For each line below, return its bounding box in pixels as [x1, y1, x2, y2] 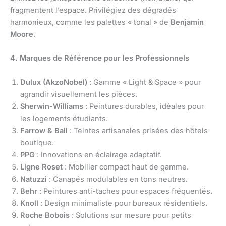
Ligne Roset [20, 162, 63, 172]
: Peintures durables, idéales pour [83, 101, 204, 111]
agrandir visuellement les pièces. [20, 89, 137, 99]
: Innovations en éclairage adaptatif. [35, 150, 162, 159]
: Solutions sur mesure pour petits [70, 210, 191, 220]
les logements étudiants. [20, 114, 108, 123]
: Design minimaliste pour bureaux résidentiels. [38, 198, 207, 208]
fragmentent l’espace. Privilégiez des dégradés [10, 5, 176, 15]
